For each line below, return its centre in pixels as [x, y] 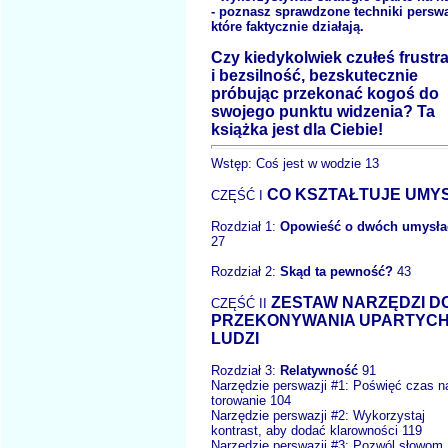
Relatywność [317, 370]
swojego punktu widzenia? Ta [323, 111]
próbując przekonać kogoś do [325, 93]
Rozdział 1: [245, 226]
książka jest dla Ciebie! [297, 129]
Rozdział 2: [245, 271]
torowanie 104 [251, 400]
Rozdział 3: [243, 370]
